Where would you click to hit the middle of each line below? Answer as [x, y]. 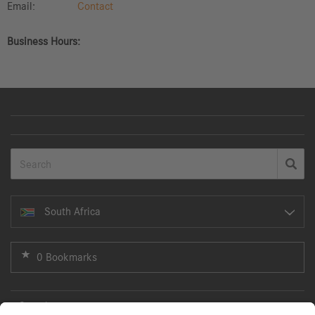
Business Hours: [44, 41]
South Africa [71, 211]
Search [35, 306]
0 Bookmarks [67, 257]
